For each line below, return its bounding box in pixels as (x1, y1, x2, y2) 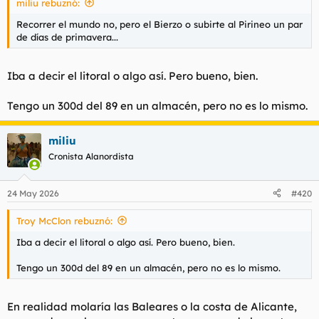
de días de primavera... (16, 31, 118, 43)
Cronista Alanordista (48, 151, 134, 162)
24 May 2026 (7, 187, 59, 199)
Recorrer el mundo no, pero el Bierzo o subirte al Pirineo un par (16, 18, 303, 30)
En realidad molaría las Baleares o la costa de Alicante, (7, 300, 297, 314)
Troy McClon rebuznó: (16, 214, 113, 226)
